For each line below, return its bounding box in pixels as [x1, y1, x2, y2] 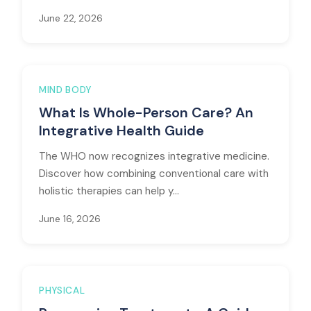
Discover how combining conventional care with [39, 167, 269, 180]
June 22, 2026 [39, 12, 103, 24]
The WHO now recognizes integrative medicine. [39, 149, 269, 163]
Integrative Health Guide [39, 121, 204, 140]
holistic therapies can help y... [39, 184, 179, 198]
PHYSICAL [39, 285, 85, 296]
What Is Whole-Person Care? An [39, 103, 253, 121]
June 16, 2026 [39, 213, 101, 225]
